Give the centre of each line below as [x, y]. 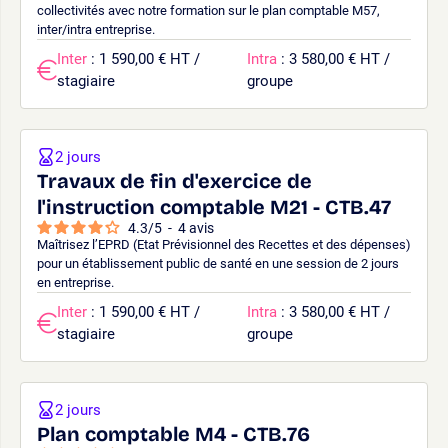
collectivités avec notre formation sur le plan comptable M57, [208, 10]
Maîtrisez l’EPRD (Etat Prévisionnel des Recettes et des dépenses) [224, 244]
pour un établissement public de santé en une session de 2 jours [218, 263]
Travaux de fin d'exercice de [174, 180]
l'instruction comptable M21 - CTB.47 [214, 206]
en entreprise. [75, 282]
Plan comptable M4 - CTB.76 [173, 433]
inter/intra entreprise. [96, 29]
